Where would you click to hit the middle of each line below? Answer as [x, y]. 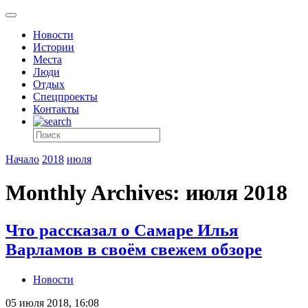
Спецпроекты [65, 97]
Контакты [56, 109]
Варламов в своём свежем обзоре [134, 249]
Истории [54, 47]
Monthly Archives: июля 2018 [146, 193]
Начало [22, 159]
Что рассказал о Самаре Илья [122, 230]
